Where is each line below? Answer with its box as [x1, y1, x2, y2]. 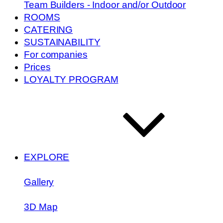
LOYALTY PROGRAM [24, 74, 118, 85]
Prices [24, 61, 51, 72]
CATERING [24, 24, 73, 35]
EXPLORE [24, 151, 70, 162]
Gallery [24, 176, 54, 187]
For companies [24, 49, 88, 60]
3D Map [24, 201, 58, 212]
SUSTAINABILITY [24, 36, 101, 47]
